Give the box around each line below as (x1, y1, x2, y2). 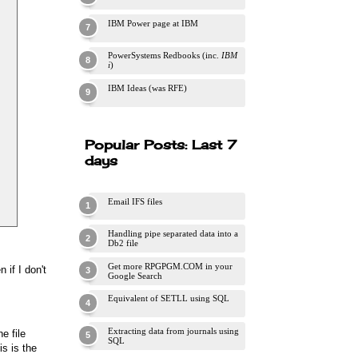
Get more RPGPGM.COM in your (108, 261, 233, 271)
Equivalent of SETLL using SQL (108, 293, 229, 304)
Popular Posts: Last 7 (85, 136, 237, 153)
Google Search (108, 270, 162, 280)
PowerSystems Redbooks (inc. (108, 50, 221, 61)
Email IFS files (108, 196, 162, 206)
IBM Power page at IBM (108, 18, 198, 28)
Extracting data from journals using (108, 326, 239, 336)
